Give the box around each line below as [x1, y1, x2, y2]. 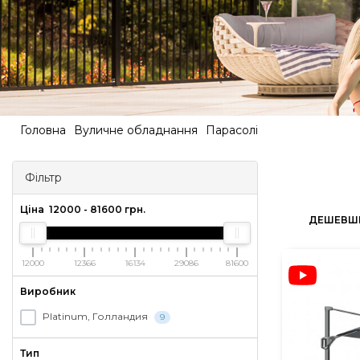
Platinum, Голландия [43, 310, 150, 323]
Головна [20, 123, 66, 137]
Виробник [20, 285, 76, 297]
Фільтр [25, 170, 62, 185]
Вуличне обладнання [74, 123, 198, 137]
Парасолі [206, 123, 258, 137]
